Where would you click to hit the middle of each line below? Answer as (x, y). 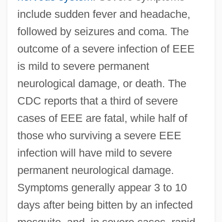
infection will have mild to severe (94, 153)
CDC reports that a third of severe (97, 101)
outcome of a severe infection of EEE (106, 49)
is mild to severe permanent (83, 66)
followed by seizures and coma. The (103, 31)
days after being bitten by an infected (105, 205)
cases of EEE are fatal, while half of (102, 118)
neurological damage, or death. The (102, 83)
